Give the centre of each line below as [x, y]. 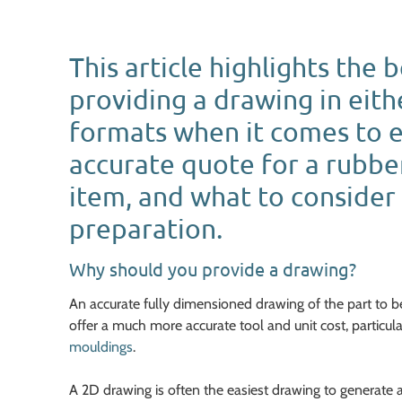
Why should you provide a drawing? [213, 269]
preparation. [146, 228]
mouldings [101, 347]
